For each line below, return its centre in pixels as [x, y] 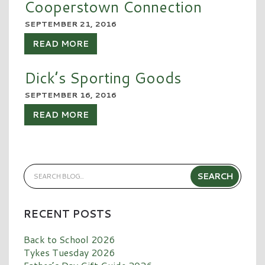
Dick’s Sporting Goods [102, 78]
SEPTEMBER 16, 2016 [70, 95]
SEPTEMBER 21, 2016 [70, 24]
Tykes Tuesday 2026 [69, 252]
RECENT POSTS [67, 214]
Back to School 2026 [69, 239]
